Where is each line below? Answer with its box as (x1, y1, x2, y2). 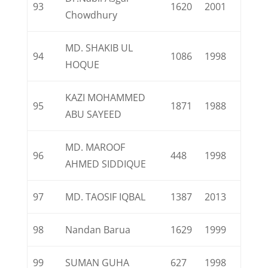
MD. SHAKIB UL (65, 41, 133, 54)
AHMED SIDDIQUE (65, 157, 147, 170)
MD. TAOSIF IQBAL (65, 190, 146, 203)
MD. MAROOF (65, 141, 126, 154)
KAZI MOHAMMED (65, 91, 146, 104)
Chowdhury (65, 8, 118, 22)
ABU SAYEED (65, 108, 122, 121)
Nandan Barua (65, 223, 131, 236)
